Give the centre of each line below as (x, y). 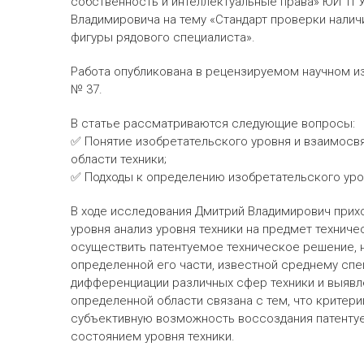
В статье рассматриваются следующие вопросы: (213, 123)
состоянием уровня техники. (153, 336)
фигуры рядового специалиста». (163, 37)
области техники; (119, 159)
